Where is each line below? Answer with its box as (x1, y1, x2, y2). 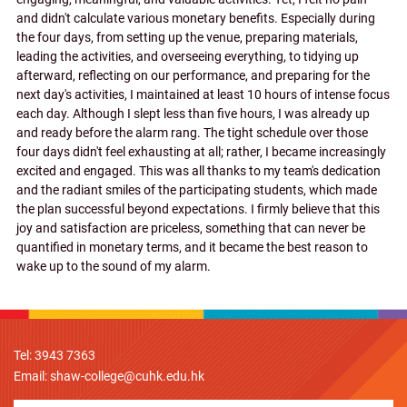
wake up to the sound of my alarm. (16, 258, 211, 274)
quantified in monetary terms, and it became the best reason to (16, 239, 368, 255)
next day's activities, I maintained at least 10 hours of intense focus (16, 86, 390, 103)
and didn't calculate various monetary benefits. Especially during (16, 10, 375, 26)
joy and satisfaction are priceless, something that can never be (16, 220, 365, 236)
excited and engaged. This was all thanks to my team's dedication (16, 163, 381, 179)
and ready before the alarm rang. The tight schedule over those (16, 124, 368, 141)
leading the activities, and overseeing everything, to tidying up (16, 48, 359, 65)
